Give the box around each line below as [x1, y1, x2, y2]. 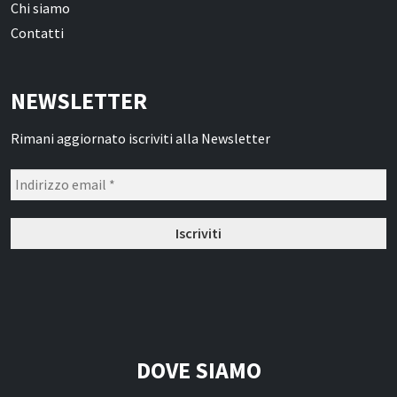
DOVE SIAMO [136, 356, 261, 385]
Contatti [11, 23, 64, 42]
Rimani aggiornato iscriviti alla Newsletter [11, 128, 270, 147]
